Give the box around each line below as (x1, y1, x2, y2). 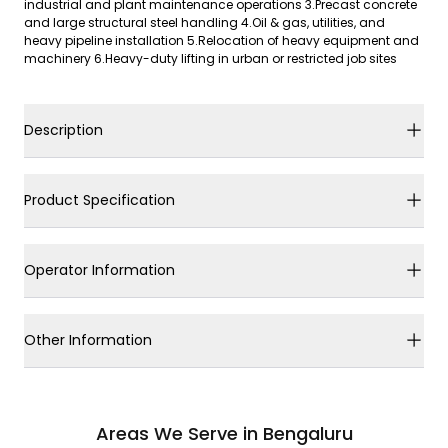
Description (24, 119, 103, 140)
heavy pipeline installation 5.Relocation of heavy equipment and (24, 31, 419, 49)
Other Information (24, 329, 152, 350)
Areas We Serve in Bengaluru (95, 420, 353, 446)
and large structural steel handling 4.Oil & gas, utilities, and (24, 13, 385, 31)
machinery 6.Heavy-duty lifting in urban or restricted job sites (24, 49, 397, 67)
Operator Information (24, 259, 175, 280)
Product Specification (24, 189, 175, 210)
